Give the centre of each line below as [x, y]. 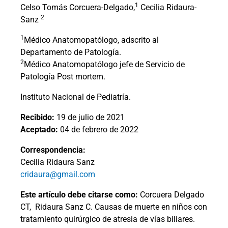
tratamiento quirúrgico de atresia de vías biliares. [108, 219]
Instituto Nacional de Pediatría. [76, 97]
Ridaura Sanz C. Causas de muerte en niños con [121, 207]
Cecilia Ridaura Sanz [58, 162]
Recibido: [37, 118]
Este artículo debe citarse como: [80, 195]
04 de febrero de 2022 [99, 130]
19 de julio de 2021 [90, 118]
